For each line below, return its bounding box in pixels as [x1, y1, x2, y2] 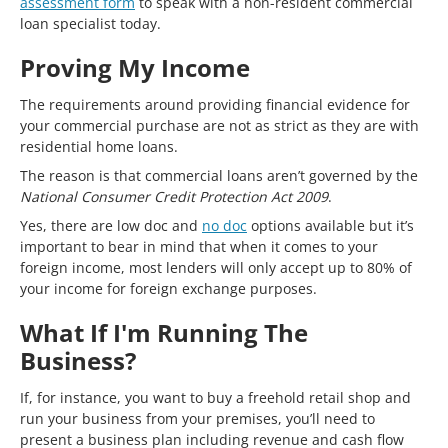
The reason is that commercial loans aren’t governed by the [20, 165, 418, 185]
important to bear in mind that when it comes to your [20, 236, 378, 256]
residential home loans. [20, 136, 178, 156]
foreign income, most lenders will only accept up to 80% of [20, 257, 412, 277]
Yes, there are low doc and [20, 215, 202, 235]
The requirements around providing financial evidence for [20, 94, 410, 114]
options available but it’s [247, 215, 414, 235]
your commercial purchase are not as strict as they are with [20, 115, 419, 135]
